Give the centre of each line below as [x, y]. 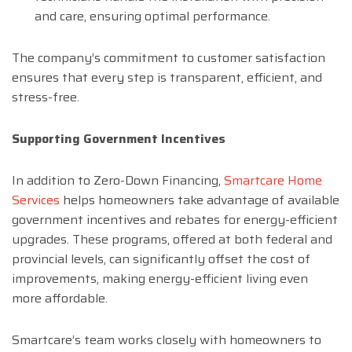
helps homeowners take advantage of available [200, 200]
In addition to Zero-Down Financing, [118, 181]
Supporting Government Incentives [119, 139]
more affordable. [60, 299]
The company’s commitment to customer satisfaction [169, 58]
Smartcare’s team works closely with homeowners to [167, 340]
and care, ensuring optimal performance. [152, 16]
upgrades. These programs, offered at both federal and [172, 240]
